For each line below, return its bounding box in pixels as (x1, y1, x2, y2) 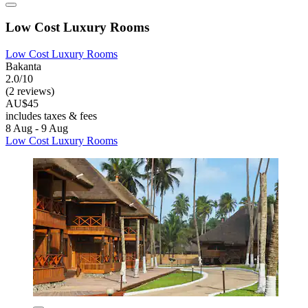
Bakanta (5, 60, 41, 73)
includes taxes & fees (5, 110, 97, 122)
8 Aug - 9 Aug (5, 122, 68, 135)
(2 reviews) (5, 85, 54, 98)
